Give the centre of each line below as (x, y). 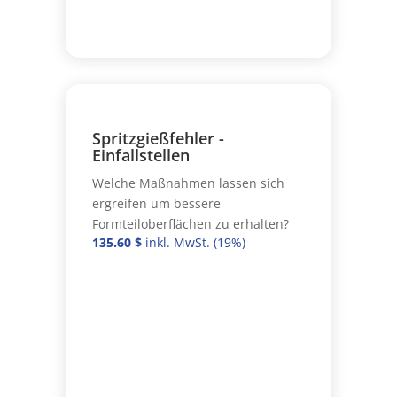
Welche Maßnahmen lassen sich (188, 183)
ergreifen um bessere (156, 203)
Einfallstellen (140, 155)
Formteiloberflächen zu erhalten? (190, 223)
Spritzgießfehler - (158, 138)
